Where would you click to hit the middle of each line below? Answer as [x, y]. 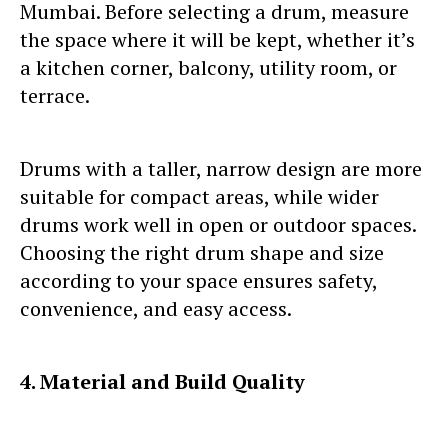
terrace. [57, 95]
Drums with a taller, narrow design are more [221, 168]
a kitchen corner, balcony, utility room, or [208, 67]
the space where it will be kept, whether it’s [217, 39]
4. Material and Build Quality [162, 381]
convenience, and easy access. [156, 308]
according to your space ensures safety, [198, 280]
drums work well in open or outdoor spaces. [218, 224]
